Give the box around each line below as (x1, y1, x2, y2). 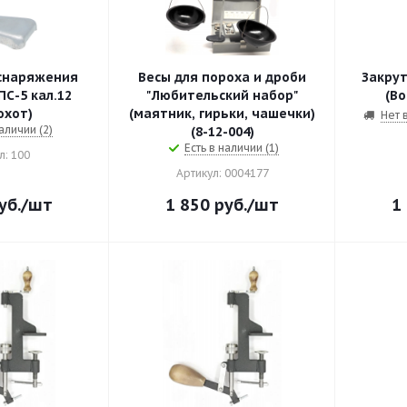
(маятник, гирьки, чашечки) (129, 105, 315, 122)
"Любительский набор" (145, 87, 299, 104)
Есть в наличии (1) (184, 141, 279, 154)
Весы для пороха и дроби (138, 69, 306, 85)
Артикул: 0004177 (175, 166, 269, 180)
